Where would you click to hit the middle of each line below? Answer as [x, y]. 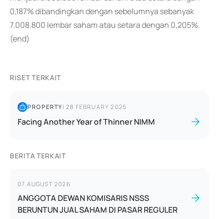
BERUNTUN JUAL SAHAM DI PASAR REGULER [98, 210]
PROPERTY [45, 107]
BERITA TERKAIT [38, 156]
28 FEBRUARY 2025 [97, 107]
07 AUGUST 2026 [44, 184]
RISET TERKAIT [36, 77]
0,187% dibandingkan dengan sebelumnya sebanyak [102, 11]
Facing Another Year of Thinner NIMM [86, 122]
